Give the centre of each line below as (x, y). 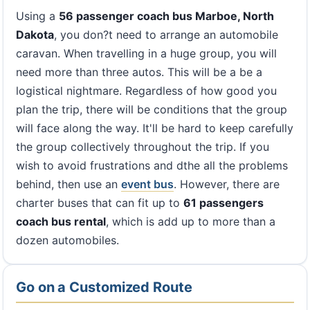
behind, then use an (69, 184)
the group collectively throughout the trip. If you (143, 147)
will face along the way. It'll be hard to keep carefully (155, 128)
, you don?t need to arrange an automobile (166, 35)
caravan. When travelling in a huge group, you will (146, 53)
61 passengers (224, 203)
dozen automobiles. (67, 240)
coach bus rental (61, 221)
